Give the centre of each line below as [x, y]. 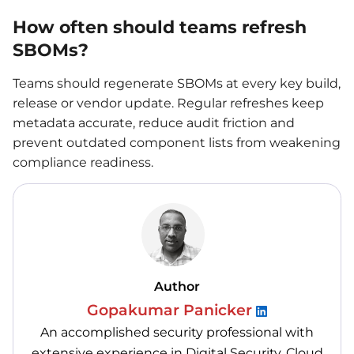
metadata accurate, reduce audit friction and [154, 122]
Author [177, 286]
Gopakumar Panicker [171, 310]
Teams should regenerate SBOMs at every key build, [177, 83]
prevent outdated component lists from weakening [177, 142]
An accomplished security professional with [177, 332]
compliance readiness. [83, 162]
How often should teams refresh [160, 28]
